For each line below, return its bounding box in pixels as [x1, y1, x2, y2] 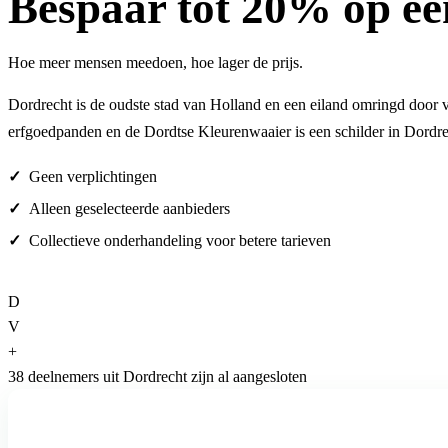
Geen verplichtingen [29, 168, 157, 186]
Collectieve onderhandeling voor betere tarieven [29, 232, 331, 250]
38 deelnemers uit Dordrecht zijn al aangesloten [8, 368, 307, 386]
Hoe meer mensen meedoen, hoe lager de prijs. [8, 54, 303, 72]
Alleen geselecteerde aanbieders [29, 200, 230, 218]
